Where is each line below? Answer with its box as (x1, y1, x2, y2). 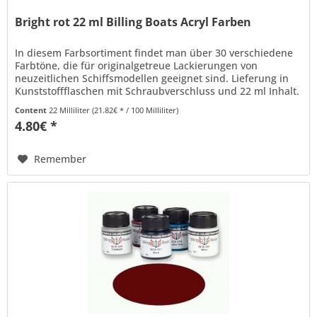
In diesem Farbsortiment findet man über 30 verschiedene (15, 46, 294, 60)
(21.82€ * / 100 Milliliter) (92, 105, 179, 116)
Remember (34, 152, 87, 166)
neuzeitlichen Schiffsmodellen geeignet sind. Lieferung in (15, 71, 289, 86)
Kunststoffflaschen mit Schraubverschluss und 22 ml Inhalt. (15, 84, 300, 98)
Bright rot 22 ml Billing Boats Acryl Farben (15, 14, 252, 30)
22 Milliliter (49, 105, 93, 116)
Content (15, 105, 50, 116)
